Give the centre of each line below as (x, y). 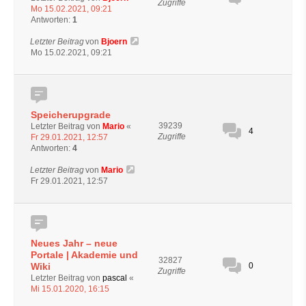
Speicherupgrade (71, 114)
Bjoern (114, 41)
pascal (115, 278)
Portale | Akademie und (84, 254)
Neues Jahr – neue (74, 243)
